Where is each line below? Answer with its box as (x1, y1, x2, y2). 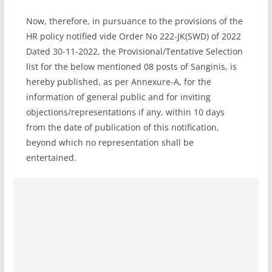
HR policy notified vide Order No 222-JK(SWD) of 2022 (25, 30, 241, 42)
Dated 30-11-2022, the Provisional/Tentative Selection (25, 45, 243, 57)
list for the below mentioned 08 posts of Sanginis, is (25, 60, 237, 72)
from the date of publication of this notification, (25, 121, 219, 133)
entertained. (25, 151, 76, 163)
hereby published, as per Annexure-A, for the (25, 75, 211, 87)
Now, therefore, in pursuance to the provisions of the (25, 15, 243, 27)
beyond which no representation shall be (25, 136, 194, 148)
